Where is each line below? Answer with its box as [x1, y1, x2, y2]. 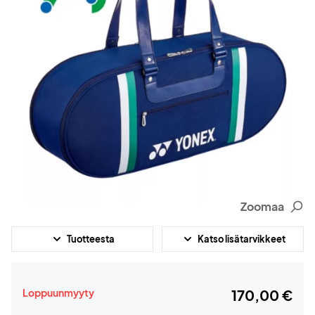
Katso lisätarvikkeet [197, 233, 285, 245]
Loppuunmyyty [22, 286, 94, 300]
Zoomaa [240, 199, 284, 214]
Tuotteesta [67, 233, 115, 245]
